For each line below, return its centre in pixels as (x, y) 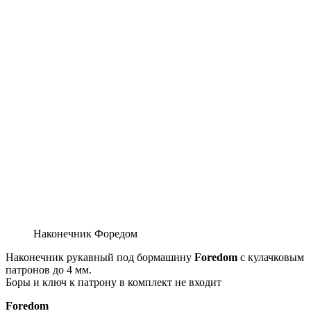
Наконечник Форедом (85, 234)
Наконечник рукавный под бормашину (100, 258)
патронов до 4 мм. (49, 270)
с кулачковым (271, 258)
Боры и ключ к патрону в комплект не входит (114, 283)
